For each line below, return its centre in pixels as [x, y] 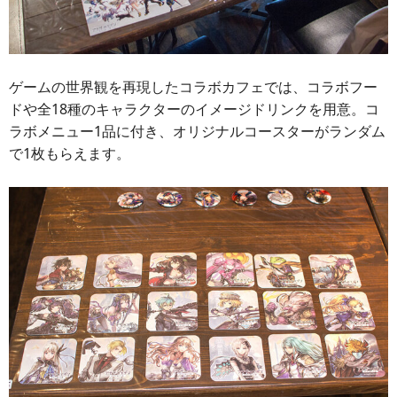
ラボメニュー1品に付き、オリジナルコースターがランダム [197, 131]
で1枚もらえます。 [70, 153]
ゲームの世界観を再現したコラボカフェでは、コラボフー [193, 87]
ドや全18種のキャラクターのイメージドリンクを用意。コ [194, 109]
